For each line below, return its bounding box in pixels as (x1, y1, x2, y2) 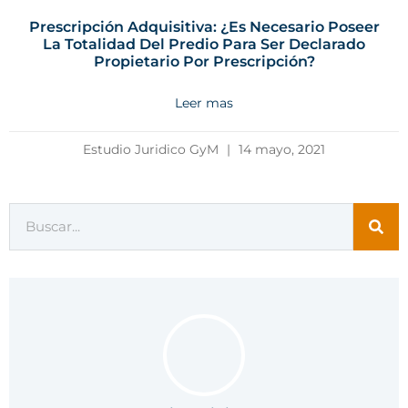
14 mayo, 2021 (235, 141, 325, 158)
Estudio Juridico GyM (83, 141, 222, 158)
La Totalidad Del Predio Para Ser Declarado (43, 36, 365, 54)
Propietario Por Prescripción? (93, 53, 315, 71)
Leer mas (175, 95, 233, 112)
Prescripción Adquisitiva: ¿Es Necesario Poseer (28, 18, 380, 36)
